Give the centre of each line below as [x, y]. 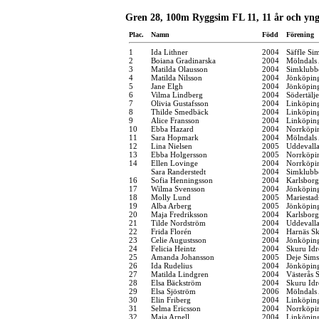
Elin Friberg [171, 299]
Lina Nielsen [172, 146]
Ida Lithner [169, 52]
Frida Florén [171, 231]
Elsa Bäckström [176, 282]
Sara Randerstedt [178, 171]
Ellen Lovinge [174, 163]
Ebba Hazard [172, 129]
